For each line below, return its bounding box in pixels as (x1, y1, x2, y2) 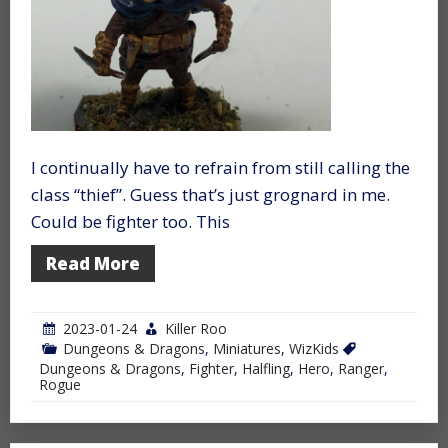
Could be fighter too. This (31, 209, 230, 233)
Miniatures (213, 338, 281, 358)
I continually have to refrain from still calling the (31, 155, 410, 179)
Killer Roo (165, 318, 227, 338)
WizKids (289, 338, 339, 358)
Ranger (338, 358, 384, 378)
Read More (46, 251, 140, 275)
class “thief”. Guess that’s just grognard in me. (31, 182, 390, 206)
